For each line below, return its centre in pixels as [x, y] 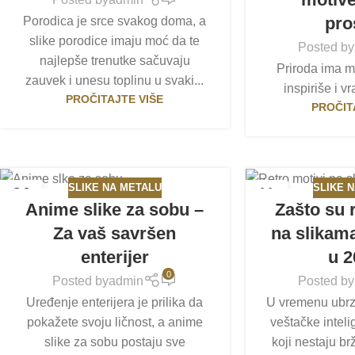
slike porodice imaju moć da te [115, 40]
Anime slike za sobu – [115, 209]
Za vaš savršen [115, 233]
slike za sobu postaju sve [115, 342]
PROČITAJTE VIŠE [115, 99]
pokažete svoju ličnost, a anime [115, 322]
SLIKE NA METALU [115, 188]
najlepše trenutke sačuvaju [115, 60]
